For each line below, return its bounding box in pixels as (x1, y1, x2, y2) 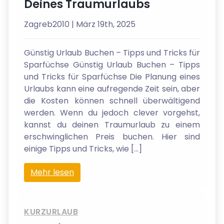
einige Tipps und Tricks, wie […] (24, 143, 142, 154)
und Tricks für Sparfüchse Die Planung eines (24, 71, 200, 82)
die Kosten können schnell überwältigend (24, 95, 200, 106)
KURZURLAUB (24, 206, 78, 217)
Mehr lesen (30, 166, 74, 178)
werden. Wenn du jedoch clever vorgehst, (24, 107, 200, 118)
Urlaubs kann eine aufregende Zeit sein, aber (24, 83, 200, 94)
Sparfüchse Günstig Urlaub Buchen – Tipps (24, 59, 200, 70)
